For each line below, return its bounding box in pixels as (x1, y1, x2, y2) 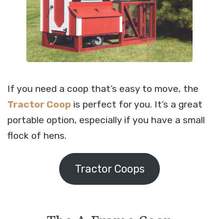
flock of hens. (7, 130, 66, 142)
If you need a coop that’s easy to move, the (7, 83, 198, 95)
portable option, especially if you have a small (7, 114, 205, 126)
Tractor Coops (74, 162, 145, 175)
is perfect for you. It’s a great (71, 99, 202, 110)
